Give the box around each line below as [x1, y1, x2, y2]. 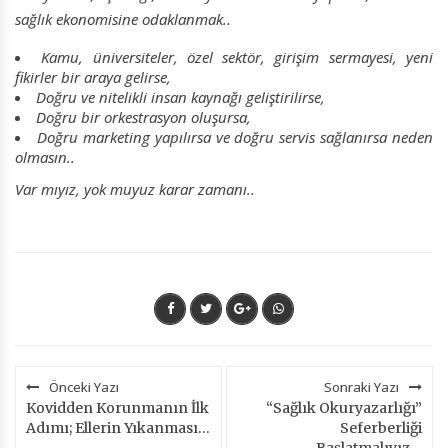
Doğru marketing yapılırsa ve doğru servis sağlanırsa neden [36, 127, 433, 148]
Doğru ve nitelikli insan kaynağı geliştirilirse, [36, 87, 325, 108]
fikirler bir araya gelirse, [15, 67, 171, 88]
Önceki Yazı [49, 378, 119, 397]
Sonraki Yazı [324, 378, 399, 397]
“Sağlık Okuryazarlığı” [266, 399, 422, 418]
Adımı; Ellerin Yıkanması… [26, 419, 210, 438]
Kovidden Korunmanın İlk [26, 399, 209, 418]
